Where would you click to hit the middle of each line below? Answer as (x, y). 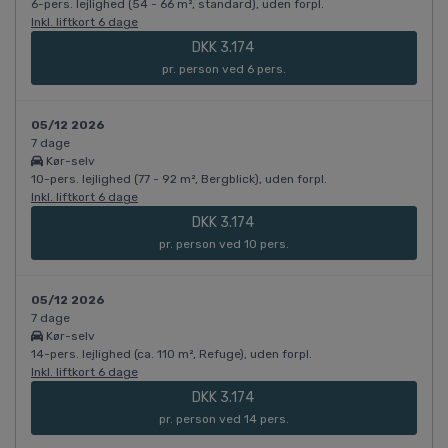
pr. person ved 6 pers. (224, 69)
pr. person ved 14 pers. (224, 419)
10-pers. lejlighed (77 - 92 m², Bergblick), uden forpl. (179, 179)
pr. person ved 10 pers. (224, 244)
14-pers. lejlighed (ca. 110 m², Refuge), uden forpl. (171, 354)
